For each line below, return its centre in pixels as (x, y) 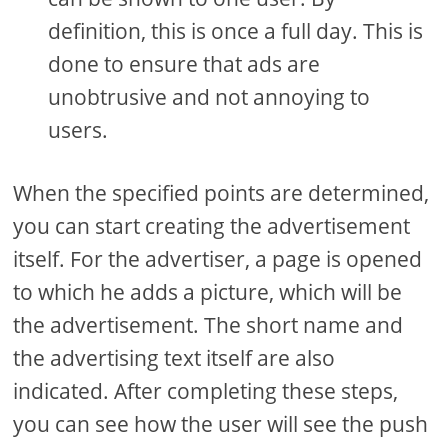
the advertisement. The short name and (208, 324)
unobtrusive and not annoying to (209, 96)
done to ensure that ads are (184, 63)
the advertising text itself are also (174, 357)
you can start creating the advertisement (212, 225)
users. (78, 129)
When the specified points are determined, (221, 192)
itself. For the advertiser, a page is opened (218, 258)
